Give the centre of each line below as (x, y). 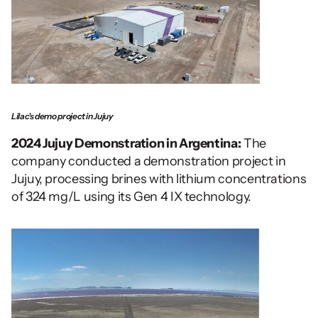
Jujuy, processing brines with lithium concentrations (159, 179)
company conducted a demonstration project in (149, 161)
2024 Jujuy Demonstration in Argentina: (126, 143)
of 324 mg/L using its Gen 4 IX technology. (131, 196)
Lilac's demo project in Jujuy (62, 116)
